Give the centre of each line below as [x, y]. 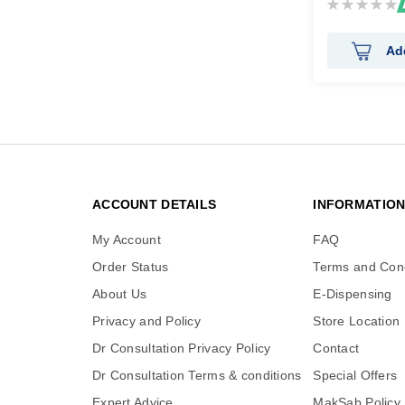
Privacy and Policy [147, 321]
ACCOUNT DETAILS [155, 205]
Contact [336, 348]
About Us [120, 294]
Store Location [357, 321]
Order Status [131, 267]
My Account [127, 240]
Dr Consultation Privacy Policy [182, 348]
